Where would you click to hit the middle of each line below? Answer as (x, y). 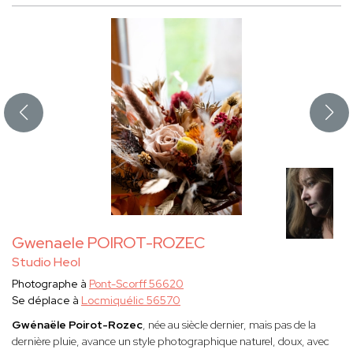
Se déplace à (46, 301)
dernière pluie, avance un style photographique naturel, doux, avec (171, 342)
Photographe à (50, 284)
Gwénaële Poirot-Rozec (77, 325)
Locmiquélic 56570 (131, 301)
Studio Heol (46, 262)
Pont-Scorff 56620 (136, 284)
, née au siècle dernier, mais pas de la (229, 325)
